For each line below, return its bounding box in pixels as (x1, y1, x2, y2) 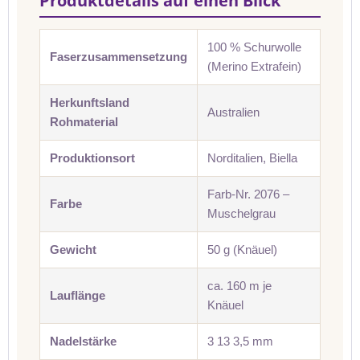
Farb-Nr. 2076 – (207, 187, 289, 201)
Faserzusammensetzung (50, 50, 187, 63)
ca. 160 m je (207, 279, 272, 292)
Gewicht (50, 243, 96, 256)
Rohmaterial (50, 115, 118, 129)
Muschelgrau (207, 207, 276, 220)
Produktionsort (50, 151, 135, 165)
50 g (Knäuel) (207, 243, 277, 256)
